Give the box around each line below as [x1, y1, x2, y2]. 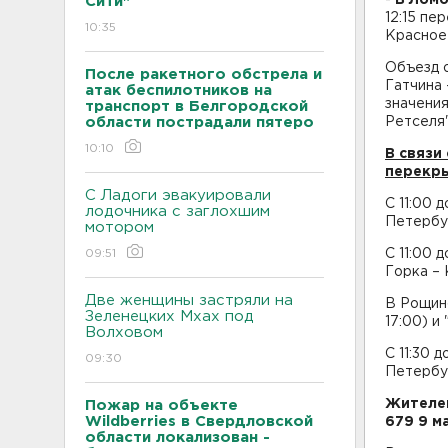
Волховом [85, 325, 163, 339]
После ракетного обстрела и [85, 67, 322, 81]
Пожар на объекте [85, 398, 238, 412]
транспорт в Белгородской [85, 99, 308, 113]
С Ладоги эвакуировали [85, 188, 271, 202]
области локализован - [85, 430, 270, 444]
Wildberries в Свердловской [85, 414, 313, 428]
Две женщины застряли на [85, 293, 293, 307]
